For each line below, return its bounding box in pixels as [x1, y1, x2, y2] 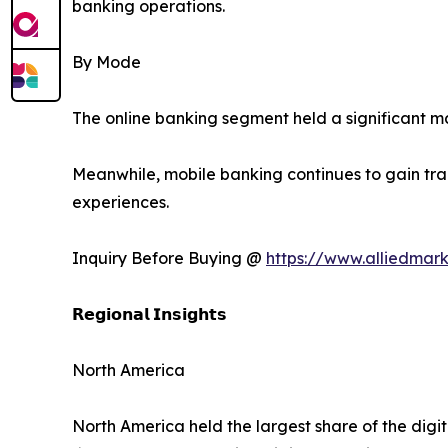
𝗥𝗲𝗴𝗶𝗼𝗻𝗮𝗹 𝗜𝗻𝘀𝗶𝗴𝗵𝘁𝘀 [72, 304, 227, 325]
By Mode [72, 52, 141, 73]
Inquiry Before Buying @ [72, 248, 266, 269]
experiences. [72, 192, 169, 213]
